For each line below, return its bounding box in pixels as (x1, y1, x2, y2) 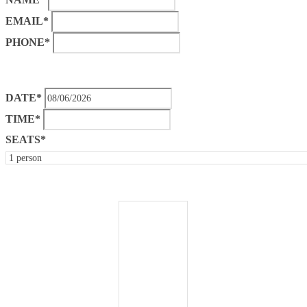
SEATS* (5, 133, 46, 145)
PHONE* (5, 36, 50, 48)
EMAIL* (5, 14, 49, 27)
